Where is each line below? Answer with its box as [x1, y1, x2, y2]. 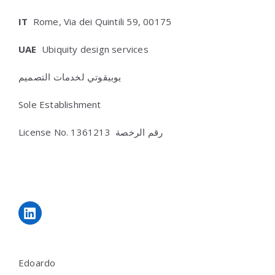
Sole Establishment [18, 98, 101, 111]
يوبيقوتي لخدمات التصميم [18, 71, 122, 83]
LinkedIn [37, 194, 98, 215]
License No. [18, 126, 69, 139]
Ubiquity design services [42, 43, 149, 56]
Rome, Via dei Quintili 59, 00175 [28, 15, 172, 28]
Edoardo [18, 256, 56, 269]
